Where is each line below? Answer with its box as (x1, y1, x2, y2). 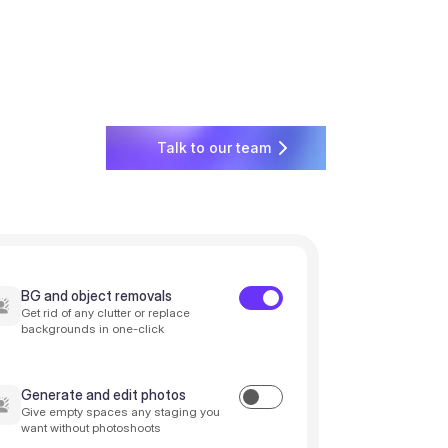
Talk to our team (156, 139, 271, 157)
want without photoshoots (20, 420, 161, 435)
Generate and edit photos (20, 386, 186, 403)
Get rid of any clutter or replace (20, 305, 190, 320)
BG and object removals (20, 287, 172, 304)
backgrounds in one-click (20, 321, 164, 336)
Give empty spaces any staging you (20, 404, 220, 419)
